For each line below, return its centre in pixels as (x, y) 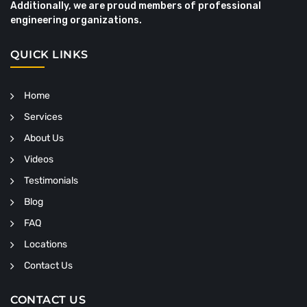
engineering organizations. (76, 20)
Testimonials (51, 181)
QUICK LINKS (49, 54)
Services (43, 117)
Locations (46, 244)
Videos (39, 159)
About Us (44, 138)
